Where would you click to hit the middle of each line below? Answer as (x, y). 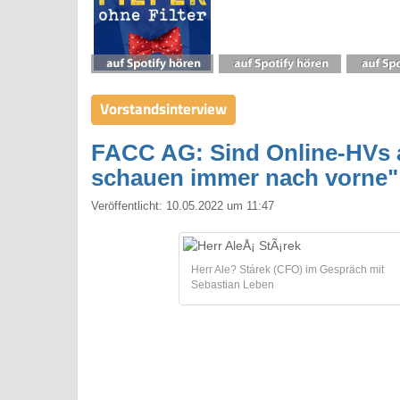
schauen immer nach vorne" (245, 178)
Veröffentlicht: (129, 207)
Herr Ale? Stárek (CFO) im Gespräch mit (287, 270)
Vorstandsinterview (164, 109)
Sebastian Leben (232, 285)
